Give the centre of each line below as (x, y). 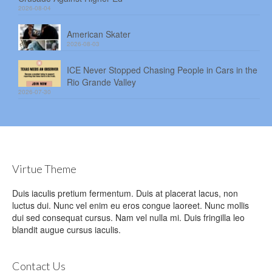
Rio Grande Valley (101, 82)
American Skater (99, 34)
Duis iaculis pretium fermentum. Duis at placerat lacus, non (125, 193)
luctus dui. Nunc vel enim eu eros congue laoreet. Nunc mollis (131, 206)
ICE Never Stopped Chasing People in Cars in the (162, 70)
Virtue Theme (44, 169)
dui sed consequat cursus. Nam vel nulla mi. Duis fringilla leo (128, 218)
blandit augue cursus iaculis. (66, 230)
